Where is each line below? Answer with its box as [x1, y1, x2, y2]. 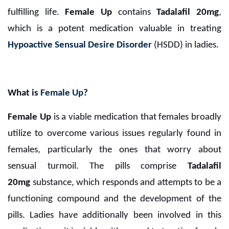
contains [112, 8, 157, 18]
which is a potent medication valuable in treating [8, 24, 221, 34]
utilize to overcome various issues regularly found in [8, 129, 221, 139]
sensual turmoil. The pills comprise [8, 162, 188, 172]
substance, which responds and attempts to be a [30, 178, 221, 188]
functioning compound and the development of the [8, 194, 221, 204]
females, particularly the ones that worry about [8, 145, 221, 155]
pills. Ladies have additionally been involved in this [8, 211, 221, 221]
